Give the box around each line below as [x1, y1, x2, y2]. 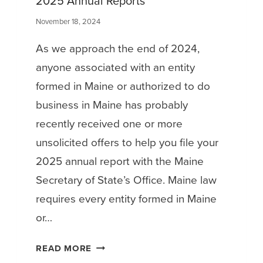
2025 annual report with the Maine [36, 152, 204, 170]
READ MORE [36, 241, 92, 255]
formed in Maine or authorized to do [36, 77, 211, 95]
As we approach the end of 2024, [36, 39, 200, 57]
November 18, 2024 [36, 15, 101, 27]
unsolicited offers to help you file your [36, 133, 219, 151]
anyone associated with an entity [36, 58, 195, 76]
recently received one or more [36, 114, 183, 132]
